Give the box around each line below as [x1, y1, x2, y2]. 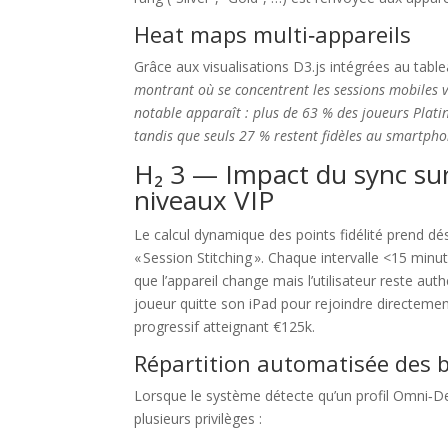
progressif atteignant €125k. [134, 316, 316, 336]
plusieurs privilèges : [134, 408, 263, 428]
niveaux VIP [134, 181, 275, 218]
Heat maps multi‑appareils [134, 18, 412, 49]
